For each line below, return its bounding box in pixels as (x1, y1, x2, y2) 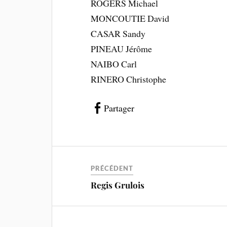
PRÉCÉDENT (91, 164, 134, 172)
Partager (104, 101, 135, 114)
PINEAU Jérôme (91, 43, 153, 55)
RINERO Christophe (91, 73, 167, 85)
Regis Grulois (91, 179, 145, 191)
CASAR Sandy (91, 27, 146, 40)
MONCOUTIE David (91, 12, 170, 24)
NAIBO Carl (91, 58, 137, 70)
